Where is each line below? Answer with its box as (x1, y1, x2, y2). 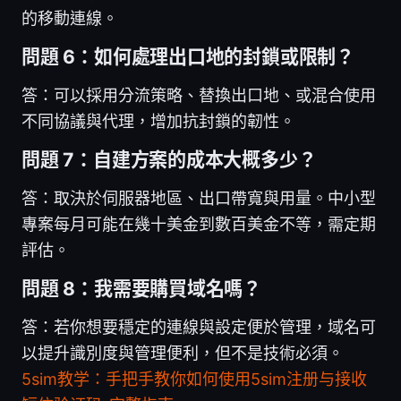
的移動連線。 (21, 8, 118, 28)
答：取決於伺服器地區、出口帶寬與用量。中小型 (21, 188, 376, 208)
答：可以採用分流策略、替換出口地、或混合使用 (21, 85, 376, 105)
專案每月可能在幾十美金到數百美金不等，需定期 (21, 214, 376, 234)
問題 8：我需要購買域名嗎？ (21, 277, 262, 300)
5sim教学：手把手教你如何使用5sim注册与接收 (21, 369, 367, 388)
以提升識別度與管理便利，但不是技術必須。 (21, 343, 344, 363)
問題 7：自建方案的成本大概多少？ (21, 148, 317, 171)
